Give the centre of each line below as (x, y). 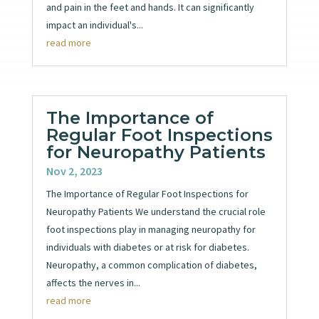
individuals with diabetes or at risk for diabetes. (147, 247)
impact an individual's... (94, 25)
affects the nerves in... (93, 283)
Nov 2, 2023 (74, 171)
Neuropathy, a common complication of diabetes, (151, 265)
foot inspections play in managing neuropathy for (151, 230)
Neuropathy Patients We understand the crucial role (156, 212)
